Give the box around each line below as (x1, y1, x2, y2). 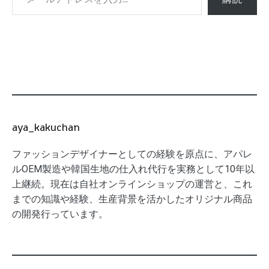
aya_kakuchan (12, 120, 80, 134)
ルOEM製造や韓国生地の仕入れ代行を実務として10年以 (12, 163, 255, 175)
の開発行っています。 (12, 208, 108, 220)
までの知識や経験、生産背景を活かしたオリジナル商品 (12, 193, 252, 205)
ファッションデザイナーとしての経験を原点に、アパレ (12, 148, 252, 160)
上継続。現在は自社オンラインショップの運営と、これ (12, 178, 252, 190)
